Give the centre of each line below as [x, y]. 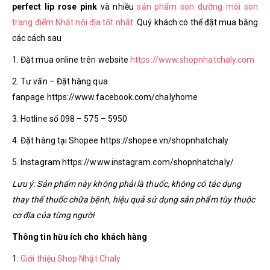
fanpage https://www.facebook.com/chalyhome [105, 97]
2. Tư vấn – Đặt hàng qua [60, 81]
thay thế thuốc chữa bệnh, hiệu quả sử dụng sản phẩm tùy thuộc [134, 199]
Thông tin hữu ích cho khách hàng [80, 237]
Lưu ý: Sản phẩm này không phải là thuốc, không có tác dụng [127, 184]
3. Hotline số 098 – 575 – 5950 [70, 118]
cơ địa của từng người [53, 215]
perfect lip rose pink [55, 6]
